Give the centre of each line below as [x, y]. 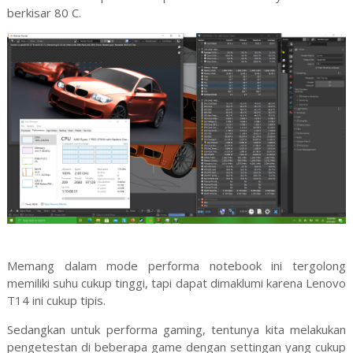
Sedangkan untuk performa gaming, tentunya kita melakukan [176, 329]
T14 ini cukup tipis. [56, 300]
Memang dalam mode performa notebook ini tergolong [176, 265]
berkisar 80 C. [44, 12]
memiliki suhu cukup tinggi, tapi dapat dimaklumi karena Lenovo [176, 282]
